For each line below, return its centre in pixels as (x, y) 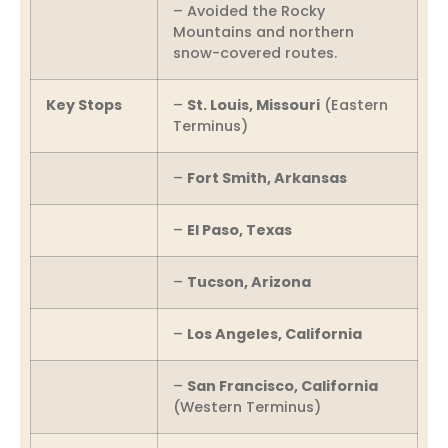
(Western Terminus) (247, 406)
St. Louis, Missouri (253, 104)
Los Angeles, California (274, 333)
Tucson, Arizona (249, 281)
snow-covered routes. (255, 52)
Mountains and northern (263, 31)
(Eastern (354, 104)
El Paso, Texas (239, 229)
